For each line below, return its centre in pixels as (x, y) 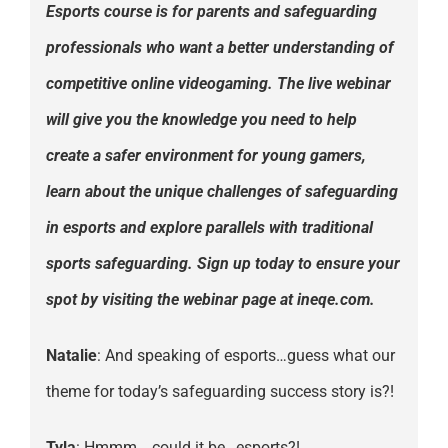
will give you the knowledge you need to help (201, 120)
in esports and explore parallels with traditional (209, 228)
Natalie (71, 356)
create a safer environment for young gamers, (205, 156)
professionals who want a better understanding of (219, 48)
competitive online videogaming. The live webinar (218, 84)
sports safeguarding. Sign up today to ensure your (222, 264)
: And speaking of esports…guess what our (245, 356)
